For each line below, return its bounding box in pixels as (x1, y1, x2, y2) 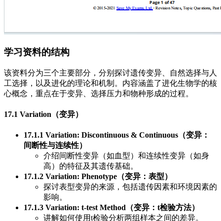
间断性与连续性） (24, 141, 87, 150)
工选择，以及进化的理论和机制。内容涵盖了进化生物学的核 (4, 78, 217, 87)
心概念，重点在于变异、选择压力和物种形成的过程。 (4, 89, 193, 98)
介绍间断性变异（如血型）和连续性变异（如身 (43, 151, 209, 160)
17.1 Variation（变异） (4, 110, 83, 119)
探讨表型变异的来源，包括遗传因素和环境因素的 (43, 183, 217, 191)
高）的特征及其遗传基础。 (43, 162, 138, 171)
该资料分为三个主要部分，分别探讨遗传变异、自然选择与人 (4, 68, 217, 77)
